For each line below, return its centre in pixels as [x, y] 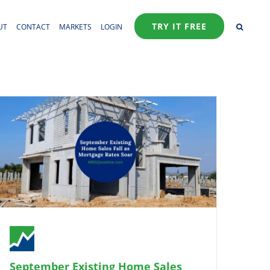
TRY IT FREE [179, 26]
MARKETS [75, 27]
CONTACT [33, 27]
